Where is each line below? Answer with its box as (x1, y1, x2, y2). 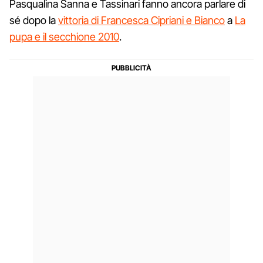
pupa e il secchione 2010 (9, 30, 119, 43)
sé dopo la (9, 14, 58, 26)
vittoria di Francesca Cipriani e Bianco (58, 14, 225, 26)
